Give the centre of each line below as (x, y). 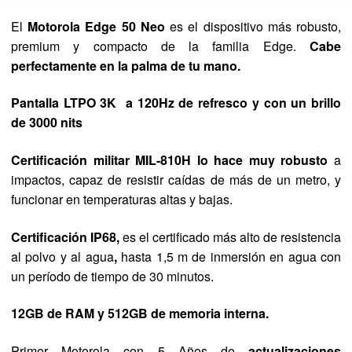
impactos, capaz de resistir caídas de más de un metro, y (176, 179)
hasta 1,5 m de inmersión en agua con (231, 256)
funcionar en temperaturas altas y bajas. (122, 199)
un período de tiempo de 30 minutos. (112, 276)
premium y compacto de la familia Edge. (160, 46)
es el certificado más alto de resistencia (230, 236)
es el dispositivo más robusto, (253, 26)
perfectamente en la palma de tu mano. (126, 65)
